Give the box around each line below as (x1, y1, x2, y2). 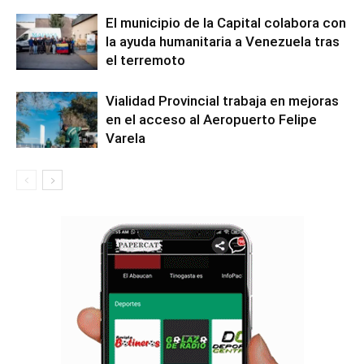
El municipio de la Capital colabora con (106, 15, 346, 31)
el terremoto (106, 52, 185, 68)
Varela (106, 130, 145, 146)
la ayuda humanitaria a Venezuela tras (106, 33, 340, 50)
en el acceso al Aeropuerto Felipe (106, 111, 317, 128)
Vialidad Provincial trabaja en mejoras (106, 93, 339, 109)
